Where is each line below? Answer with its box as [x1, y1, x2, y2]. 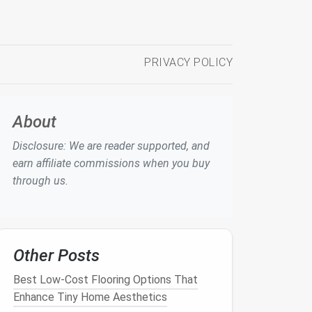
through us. [13, 174, 68, 187]
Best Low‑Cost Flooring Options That [13, 273, 198, 286]
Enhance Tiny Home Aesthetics [13, 290, 167, 304]
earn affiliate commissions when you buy [13, 157, 210, 170]
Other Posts [13, 246, 100, 265]
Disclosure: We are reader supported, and [13, 139, 210, 153]
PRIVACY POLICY [144, 56, 233, 69]
